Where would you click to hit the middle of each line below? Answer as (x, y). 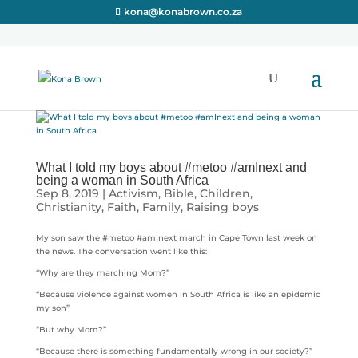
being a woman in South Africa (122, 180)
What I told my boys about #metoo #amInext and (171, 167)
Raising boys (222, 207)
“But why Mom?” (71, 330)
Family (161, 207)
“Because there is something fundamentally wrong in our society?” (174, 351)
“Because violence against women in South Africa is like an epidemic (178, 294)
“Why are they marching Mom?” (102, 273)
